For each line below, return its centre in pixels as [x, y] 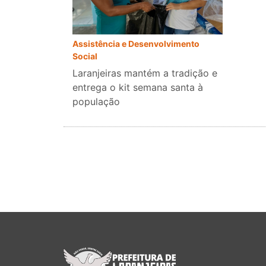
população [96, 102]
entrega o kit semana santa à [138, 88]
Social [85, 56]
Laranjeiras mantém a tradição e [145, 73]
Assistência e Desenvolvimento [136, 44]
